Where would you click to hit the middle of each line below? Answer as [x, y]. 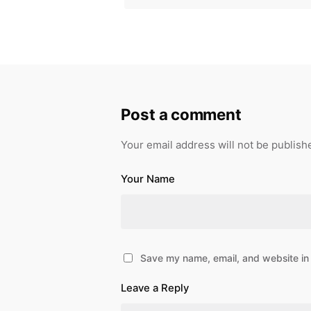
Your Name [148, 179]
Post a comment [181, 114]
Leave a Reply [154, 288]
